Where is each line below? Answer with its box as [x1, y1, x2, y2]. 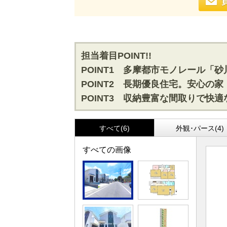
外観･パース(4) [175, 124, 224, 132]
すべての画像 [83, 145, 131, 154]
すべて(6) [99, 124, 130, 132]
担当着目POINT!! [81, 51, 152, 61]
